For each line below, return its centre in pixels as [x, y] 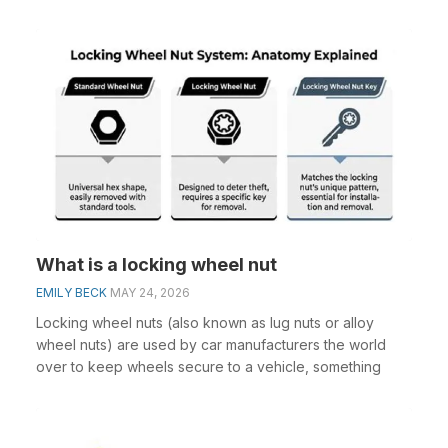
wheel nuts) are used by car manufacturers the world [211, 344]
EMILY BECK [71, 292]
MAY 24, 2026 [150, 292]
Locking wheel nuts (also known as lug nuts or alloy [205, 322]
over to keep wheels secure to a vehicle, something [208, 366]
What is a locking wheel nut [156, 264]
